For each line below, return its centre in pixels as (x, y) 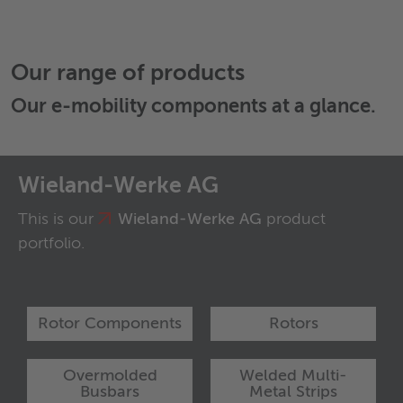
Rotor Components (110, 324)
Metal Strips (293, 392)
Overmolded (110, 376)
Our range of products (128, 74)
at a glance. (322, 107)
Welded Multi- (293, 376)
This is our (58, 219)
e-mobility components (159, 107)
